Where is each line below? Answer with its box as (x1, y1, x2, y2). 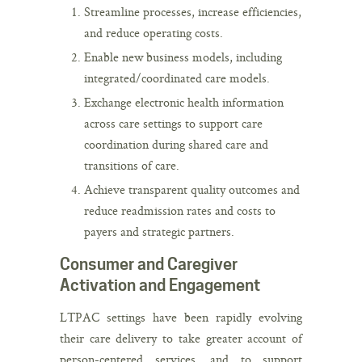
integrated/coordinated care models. (84, 69, 270, 86)
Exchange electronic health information (84, 93, 284, 111)
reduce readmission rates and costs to (84, 201, 276, 219)
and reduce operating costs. (84, 23, 223, 41)
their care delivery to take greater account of (60, 329, 302, 347)
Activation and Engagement (60, 275, 260, 295)
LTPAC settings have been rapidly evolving (60, 308, 302, 326)
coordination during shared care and (84, 135, 268, 153)
